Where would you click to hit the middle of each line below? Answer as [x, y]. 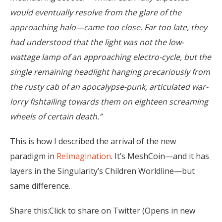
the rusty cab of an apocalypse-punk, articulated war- [109, 87]
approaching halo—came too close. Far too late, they [109, 28]
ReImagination [84, 156]
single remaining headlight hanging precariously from [110, 72]
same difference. [40, 186]
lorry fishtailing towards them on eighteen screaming [109, 102]
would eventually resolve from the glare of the [96, 13]
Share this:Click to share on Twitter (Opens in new [103, 211]
